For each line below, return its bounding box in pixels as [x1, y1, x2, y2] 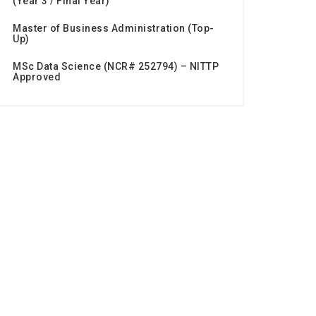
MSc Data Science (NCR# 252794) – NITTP [13, 61, 219, 73]
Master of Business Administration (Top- [13, 23, 214, 35]
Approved [13, 71, 61, 83]
